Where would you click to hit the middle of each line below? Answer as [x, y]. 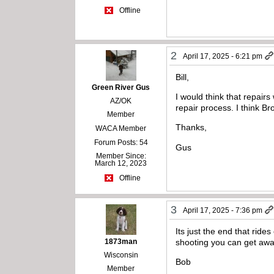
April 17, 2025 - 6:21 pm [223, 56]
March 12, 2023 [121, 163]
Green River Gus [121, 87]
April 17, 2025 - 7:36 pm [223, 210]
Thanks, [191, 128]
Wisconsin [121, 255]
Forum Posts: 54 [121, 142]
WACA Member [121, 128]
